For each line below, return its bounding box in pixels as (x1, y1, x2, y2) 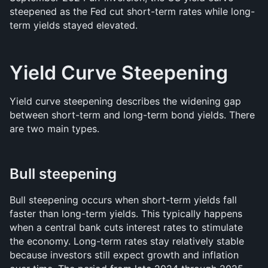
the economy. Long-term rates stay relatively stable (10, 235, 244, 247)
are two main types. (10, 123, 99, 135)
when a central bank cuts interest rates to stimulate (10, 221, 243, 233)
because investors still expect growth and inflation (10, 249, 239, 261)
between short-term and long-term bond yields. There (10, 109, 255, 121)
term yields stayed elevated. (10, 19, 138, 31)
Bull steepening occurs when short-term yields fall (10, 194, 237, 206)
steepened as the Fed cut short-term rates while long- (10, 5, 255, 17)
